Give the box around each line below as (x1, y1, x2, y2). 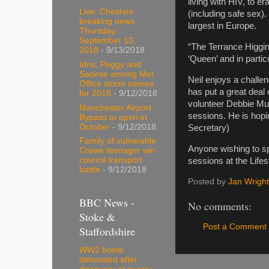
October (79, 122, 110, 131)
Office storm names (79, 79, 154, 88)
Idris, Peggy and (79, 59, 141, 69)
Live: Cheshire (79, 7, 134, 17)
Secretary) (188, 122, 229, 133)
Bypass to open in (79, 112, 147, 122)
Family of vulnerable (79, 136, 156, 146)
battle (79, 165, 100, 175)
